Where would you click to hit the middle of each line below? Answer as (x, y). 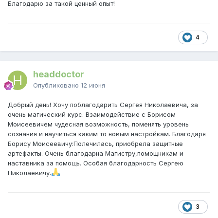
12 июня (93, 85)
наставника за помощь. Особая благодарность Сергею (96, 163)
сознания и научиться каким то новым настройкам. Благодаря (107, 134)
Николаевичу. (29, 173)
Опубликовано (57, 85)
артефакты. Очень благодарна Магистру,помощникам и (96, 154)
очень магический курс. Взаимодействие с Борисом (92, 115)
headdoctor (59, 74)
